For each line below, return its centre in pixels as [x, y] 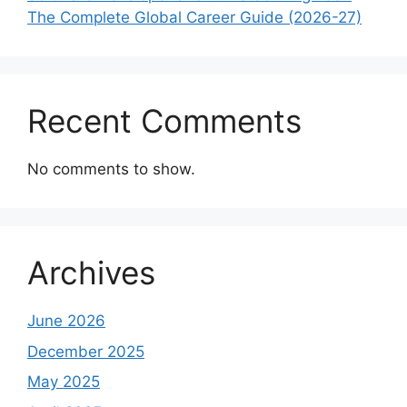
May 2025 [64, 382]
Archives [91, 273]
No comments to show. [111, 169]
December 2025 [86, 351]
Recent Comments [164, 121]
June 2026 [66, 321]
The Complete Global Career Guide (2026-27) [194, 18]
